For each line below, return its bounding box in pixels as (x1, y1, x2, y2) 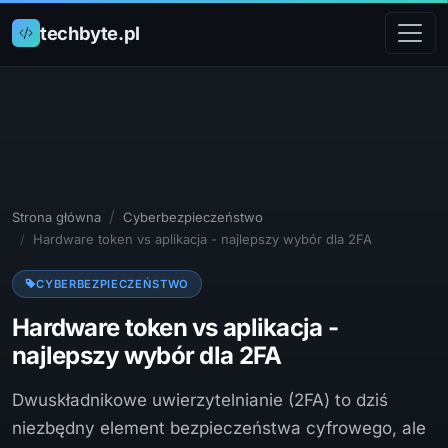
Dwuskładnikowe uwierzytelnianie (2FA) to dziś (12, 389, 388, 410)
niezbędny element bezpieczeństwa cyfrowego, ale (12, 417, 426, 438)
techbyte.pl (40, 21, 140, 44)
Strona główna (12, 208, 101, 225)
